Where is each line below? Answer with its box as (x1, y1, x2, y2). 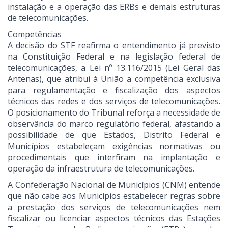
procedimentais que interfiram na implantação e (8, 152, 220, 163)
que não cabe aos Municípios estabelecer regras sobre (8, 190, 220, 202)
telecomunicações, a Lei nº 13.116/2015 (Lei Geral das (8, 62, 220, 74)
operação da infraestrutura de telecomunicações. (8, 163, 194, 175)
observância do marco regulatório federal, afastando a (8, 118, 220, 130)
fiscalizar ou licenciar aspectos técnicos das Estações (8, 213, 220, 224)
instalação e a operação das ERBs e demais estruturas (8, 1, 220, 13)
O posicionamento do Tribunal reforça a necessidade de (8, 107, 220, 119)
